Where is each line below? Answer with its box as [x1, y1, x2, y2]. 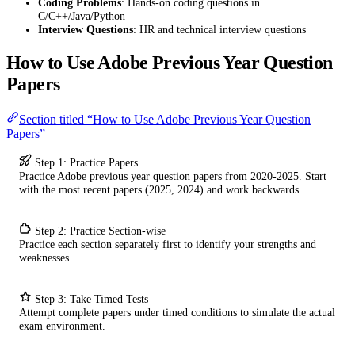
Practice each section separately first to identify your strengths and [19, 237, 316, 250]
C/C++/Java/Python [38, 10, 125, 23]
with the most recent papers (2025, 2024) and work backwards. [19, 182, 302, 196]
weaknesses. [19, 250, 72, 264]
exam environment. [19, 319, 105, 332]
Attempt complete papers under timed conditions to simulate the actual [19, 305, 335, 319]
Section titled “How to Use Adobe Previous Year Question [19, 112, 311, 126]
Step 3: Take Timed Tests [35, 292, 148, 305]
